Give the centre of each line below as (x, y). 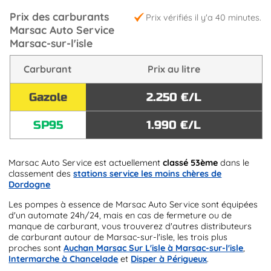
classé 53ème (191, 163)
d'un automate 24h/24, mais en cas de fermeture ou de (120, 215)
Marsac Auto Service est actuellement (86, 163)
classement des (41, 174)
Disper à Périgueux (169, 259)
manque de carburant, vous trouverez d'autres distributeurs (130, 226)
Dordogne (30, 185)
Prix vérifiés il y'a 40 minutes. (204, 18)
